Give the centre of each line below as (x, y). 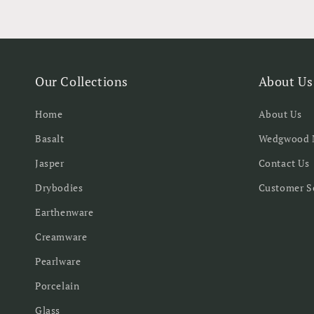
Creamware (61, 237)
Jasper (50, 163)
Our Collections (82, 81)
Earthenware (64, 212)
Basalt (50, 138)
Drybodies (59, 187)
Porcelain (57, 286)
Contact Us (284, 163)
